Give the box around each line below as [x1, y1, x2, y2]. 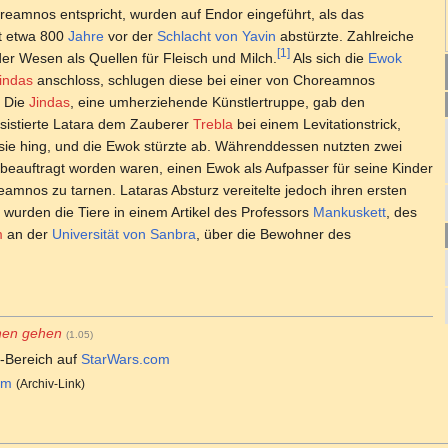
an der [3, 225, 52, 242]
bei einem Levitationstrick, [233, 115, 401, 132]
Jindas [29, 93, 70, 110]
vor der [104, 27, 157, 44]
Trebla [193, 115, 233, 132]
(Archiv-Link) [16, 376, 86, 390]
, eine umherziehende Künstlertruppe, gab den [70, 93, 365, 110]
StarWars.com [81, 351, 171, 368]
